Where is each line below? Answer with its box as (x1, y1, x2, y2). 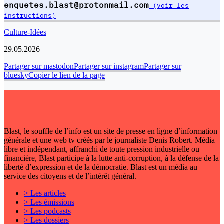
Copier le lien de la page (28, 71, 105, 80)
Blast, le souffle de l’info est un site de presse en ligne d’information (4, 127, 217, 136)
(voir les (149, 1, 189, 10)
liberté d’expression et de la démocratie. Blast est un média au (4, 163, 197, 172)
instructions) (4, 11, 56, 20)
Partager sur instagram (74, 62, 144, 71)
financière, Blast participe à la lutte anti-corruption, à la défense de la (4, 154, 219, 163)
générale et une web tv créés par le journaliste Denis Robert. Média (4, 136, 215, 145)
